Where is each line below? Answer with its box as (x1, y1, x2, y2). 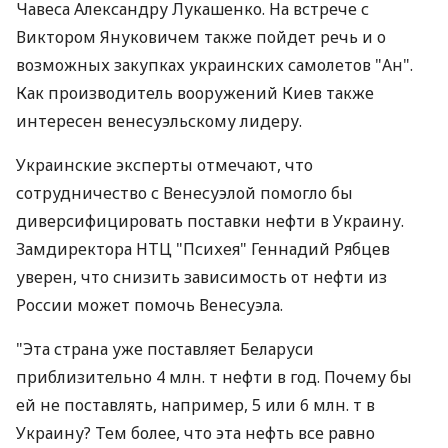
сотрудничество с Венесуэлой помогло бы (16, 182, 353, 204)
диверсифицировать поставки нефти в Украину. (16, 210, 404, 232)
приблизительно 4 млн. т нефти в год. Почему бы (16, 366, 412, 388)
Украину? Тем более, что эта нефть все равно (16, 422, 375, 444)
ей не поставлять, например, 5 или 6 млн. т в (16, 394, 375, 416)
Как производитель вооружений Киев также (16, 82, 374, 104)
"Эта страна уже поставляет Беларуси (16, 338, 314, 360)
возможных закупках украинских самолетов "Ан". (16, 54, 413, 76)
